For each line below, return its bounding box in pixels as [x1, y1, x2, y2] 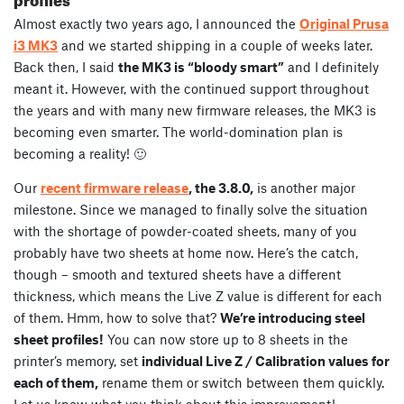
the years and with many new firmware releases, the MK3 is [14, 102, 376, 119]
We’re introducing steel [220, 309, 365, 326]
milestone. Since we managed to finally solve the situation [14, 201, 368, 218]
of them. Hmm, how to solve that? [14, 309, 220, 326]
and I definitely [284, 59, 379, 76]
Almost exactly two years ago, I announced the [14, 15, 299, 32]
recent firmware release [41, 179, 188, 197]
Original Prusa [299, 15, 389, 32]
